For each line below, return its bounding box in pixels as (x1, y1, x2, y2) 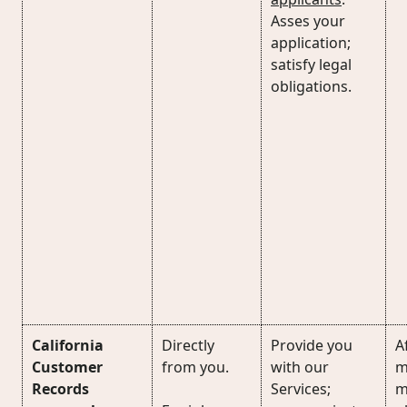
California (32, 335, 104, 355)
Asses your (271, 11, 345, 31)
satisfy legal (271, 55, 352, 74)
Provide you (271, 335, 352, 355)
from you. (162, 357, 229, 377)
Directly (162, 335, 214, 355)
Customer (32, 357, 103, 377)
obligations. (271, 76, 352, 96)
